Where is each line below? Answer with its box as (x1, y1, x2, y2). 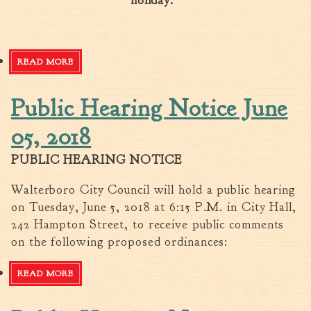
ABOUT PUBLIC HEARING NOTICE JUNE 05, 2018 (73, 267, 284, 279)
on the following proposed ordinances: (11, 233, 233, 250)
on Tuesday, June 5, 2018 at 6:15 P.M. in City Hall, (11, 199, 296, 215)
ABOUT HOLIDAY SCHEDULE (73, 56, 199, 67)
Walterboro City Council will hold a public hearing (11, 181, 296, 198)
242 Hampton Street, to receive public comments (11, 216, 285, 233)
